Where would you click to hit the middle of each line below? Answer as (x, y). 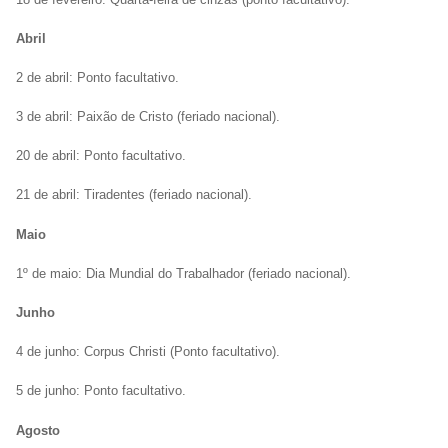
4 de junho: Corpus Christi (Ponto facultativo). (148, 352)
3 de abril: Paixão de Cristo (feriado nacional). (148, 117)
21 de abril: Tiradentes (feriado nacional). (134, 195)
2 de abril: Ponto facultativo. (97, 77)
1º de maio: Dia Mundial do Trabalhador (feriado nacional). (183, 273)
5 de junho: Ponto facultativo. (101, 391)
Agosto (38, 430)
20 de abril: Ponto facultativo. (101, 156)
